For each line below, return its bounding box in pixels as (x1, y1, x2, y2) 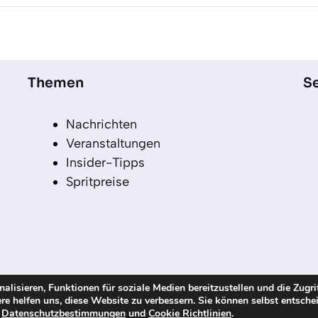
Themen (28, 75, 84, 92)
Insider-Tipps (66, 155, 146, 171)
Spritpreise (66, 174, 130, 190)
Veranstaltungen (66, 136, 161, 152)
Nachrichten (66, 116, 138, 133)
